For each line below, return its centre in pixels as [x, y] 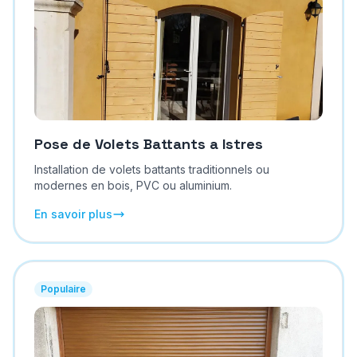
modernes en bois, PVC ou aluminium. [133, 185]
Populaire [63, 289]
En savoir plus [73, 214]
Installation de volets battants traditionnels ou [151, 169]
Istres [242, 144]
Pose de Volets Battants [120, 144]
